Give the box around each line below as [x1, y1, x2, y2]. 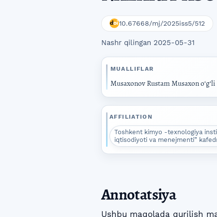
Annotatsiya [101, 184, 176, 205]
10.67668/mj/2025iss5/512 [119, 19, 205, 28]
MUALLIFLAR [110, 65, 154, 72]
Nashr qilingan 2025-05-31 [101, 38, 195, 47]
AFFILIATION [109, 113, 153, 121]
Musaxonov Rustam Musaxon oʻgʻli [110, 78, 215, 89]
